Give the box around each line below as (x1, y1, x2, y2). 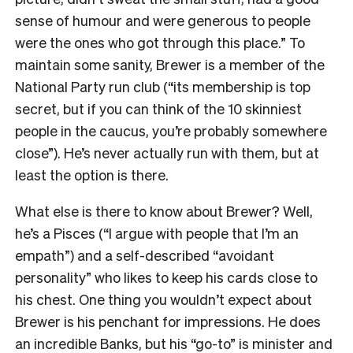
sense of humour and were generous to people (15, 10, 310, 29)
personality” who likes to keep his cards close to (15, 267, 318, 286)
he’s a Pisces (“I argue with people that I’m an (15, 223, 299, 242)
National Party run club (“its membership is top (15, 76, 310, 95)
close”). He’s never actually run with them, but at (15, 143, 319, 162)
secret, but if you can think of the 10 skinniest (15, 98, 302, 117)
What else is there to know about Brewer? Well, (15, 201, 313, 220)
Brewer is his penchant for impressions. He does (15, 311, 321, 330)
